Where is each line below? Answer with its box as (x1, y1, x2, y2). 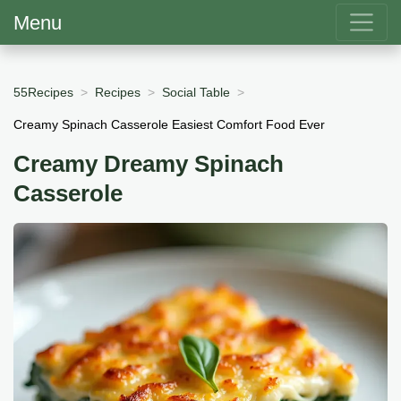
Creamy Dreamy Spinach (13, 151, 284, 177)
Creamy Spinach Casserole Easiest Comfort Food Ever (13, 116, 325, 132)
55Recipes (13, 84, 73, 99)
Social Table (162, 84, 230, 99)
